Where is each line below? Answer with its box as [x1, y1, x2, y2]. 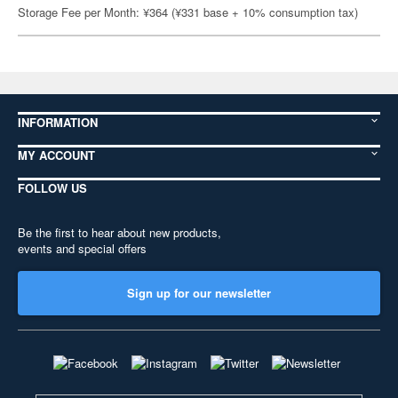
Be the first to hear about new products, [18, 224, 221, 241]
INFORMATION [18, 114, 98, 131]
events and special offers [18, 240, 147, 257]
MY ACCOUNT [18, 147, 95, 163]
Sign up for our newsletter [127, 284, 271, 301]
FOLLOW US [18, 179, 87, 196]
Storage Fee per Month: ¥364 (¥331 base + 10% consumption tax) [18, 4, 358, 20]
